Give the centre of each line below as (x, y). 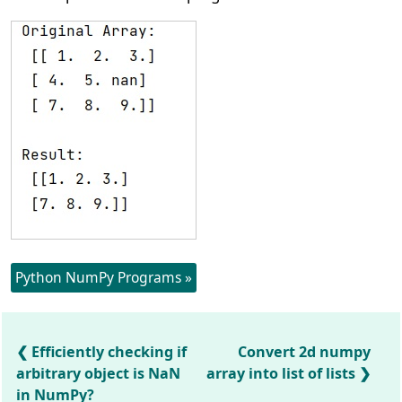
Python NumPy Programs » (104, 277)
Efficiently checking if (109, 352)
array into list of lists (281, 373)
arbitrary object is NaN (99, 373)
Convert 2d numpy (305, 352)
